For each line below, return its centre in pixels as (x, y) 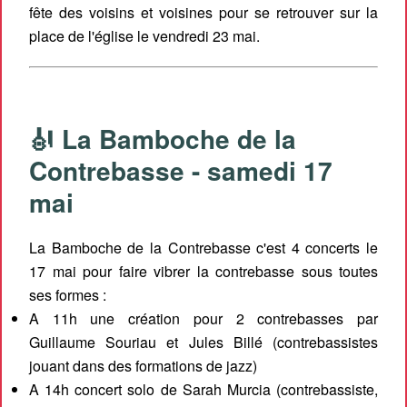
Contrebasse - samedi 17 (181, 170)
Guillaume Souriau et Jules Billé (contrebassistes (203, 342)
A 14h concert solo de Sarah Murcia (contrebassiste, (203, 389)
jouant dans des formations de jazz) (143, 366)
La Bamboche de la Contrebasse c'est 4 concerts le (203, 248)
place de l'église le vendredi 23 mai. (144, 36)
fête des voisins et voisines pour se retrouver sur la (203, 12)
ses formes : (68, 295)
